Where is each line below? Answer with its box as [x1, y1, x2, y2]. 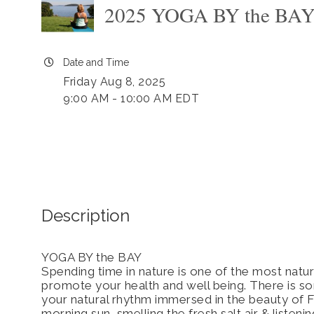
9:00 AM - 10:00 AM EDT [63, 92, 199, 105]
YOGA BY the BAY [41, 250, 142, 264]
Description [41, 205, 130, 226]
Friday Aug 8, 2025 [63, 75, 165, 88]
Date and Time [63, 57, 129, 68]
